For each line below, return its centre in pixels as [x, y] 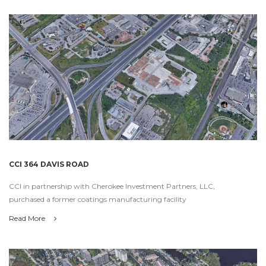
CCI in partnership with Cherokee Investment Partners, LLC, [112, 186]
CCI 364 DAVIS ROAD [49, 164]
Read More [28, 218]
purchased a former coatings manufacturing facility [98, 199]
